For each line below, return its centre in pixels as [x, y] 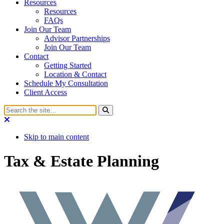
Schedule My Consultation [66, 83]
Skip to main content [56, 136]
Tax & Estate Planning [81, 161]
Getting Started [68, 65]
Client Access [45, 92]
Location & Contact [75, 74]
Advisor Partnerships [77, 38]
